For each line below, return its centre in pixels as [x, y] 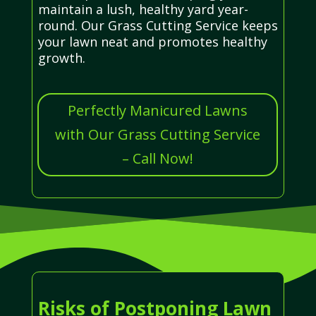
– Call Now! [157, 158]
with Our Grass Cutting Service [157, 134]
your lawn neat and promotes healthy [152, 41]
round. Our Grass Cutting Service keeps [158, 25]
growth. [61, 57]
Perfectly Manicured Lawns [157, 110]
